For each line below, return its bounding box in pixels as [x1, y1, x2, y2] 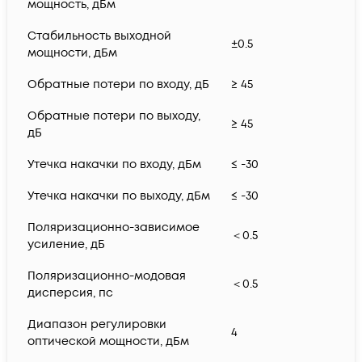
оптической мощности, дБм [27, 334, 189, 350]
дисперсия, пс [27, 285, 113, 301]
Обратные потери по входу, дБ [27, 77, 209, 93]
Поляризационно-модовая [27, 268, 186, 284]
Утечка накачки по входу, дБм [27, 157, 201, 173]
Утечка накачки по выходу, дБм [27, 188, 210, 204]
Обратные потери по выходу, [27, 108, 200, 124]
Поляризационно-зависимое [27, 220, 200, 236]
